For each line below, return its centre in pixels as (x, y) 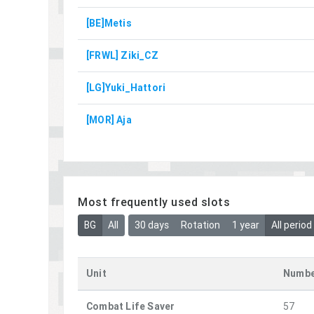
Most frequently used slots (154, 202)
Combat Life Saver (131, 306)
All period (291, 225)
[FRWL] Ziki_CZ (122, 55)
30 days (151, 225)
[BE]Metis (109, 23)
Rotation (200, 225)
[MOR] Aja (109, 120)
